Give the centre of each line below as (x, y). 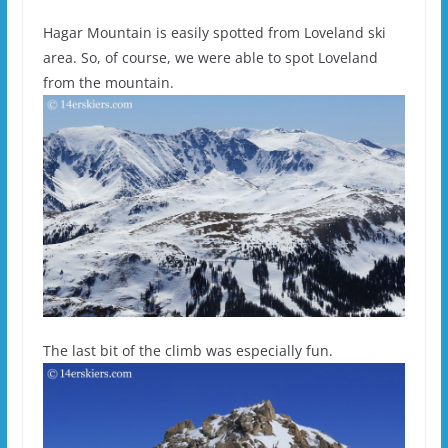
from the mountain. (108, 82)
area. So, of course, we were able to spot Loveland (210, 57)
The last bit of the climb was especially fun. (187, 351)
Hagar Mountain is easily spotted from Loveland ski (214, 32)
